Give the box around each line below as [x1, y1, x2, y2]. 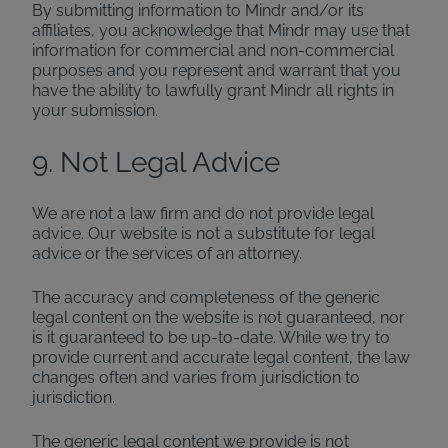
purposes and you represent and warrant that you [32, 61, 401, 80]
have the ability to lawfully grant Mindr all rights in [32, 81, 394, 100]
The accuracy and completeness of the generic [32, 288, 380, 307]
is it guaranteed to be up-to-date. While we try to [32, 328, 390, 347]
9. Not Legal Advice [32, 146, 280, 179]
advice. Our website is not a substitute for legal [32, 224, 375, 243]
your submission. [32, 101, 158, 120]
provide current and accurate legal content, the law [32, 348, 410, 367]
